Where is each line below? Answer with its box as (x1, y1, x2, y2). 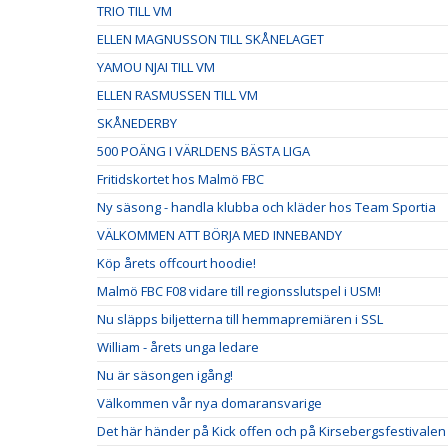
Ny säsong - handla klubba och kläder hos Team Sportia (97, 198, 436, 216)
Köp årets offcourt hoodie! (97, 254, 256, 272)
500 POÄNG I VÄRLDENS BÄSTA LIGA (97, 142, 310, 160)
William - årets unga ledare (97, 338, 259, 356)
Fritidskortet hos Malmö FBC (97, 170, 264, 188)
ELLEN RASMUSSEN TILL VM (97, 86, 258, 104)
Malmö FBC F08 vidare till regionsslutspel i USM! (97, 282, 381, 300)
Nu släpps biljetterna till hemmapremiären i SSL (97, 310, 383, 328)
